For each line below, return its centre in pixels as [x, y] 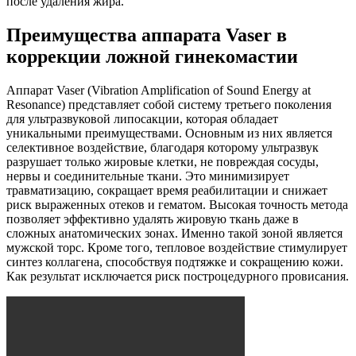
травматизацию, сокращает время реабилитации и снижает [167, 190]
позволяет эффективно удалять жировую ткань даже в [153, 219]
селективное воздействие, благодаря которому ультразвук [163, 147]
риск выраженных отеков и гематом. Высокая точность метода [177, 204]
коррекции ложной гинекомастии [152, 56]
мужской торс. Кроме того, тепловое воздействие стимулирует [177, 247]
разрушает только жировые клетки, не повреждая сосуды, [163, 161]
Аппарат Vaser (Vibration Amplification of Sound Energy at [159, 90]
